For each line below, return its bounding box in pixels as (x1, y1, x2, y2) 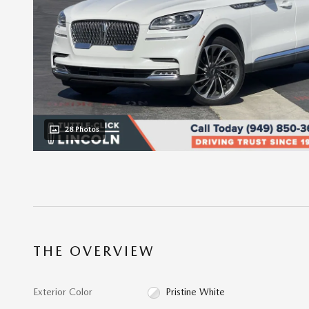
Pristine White (165, 286, 225, 297)
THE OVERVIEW (33, 242, 155, 259)
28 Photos (65, 125, 99, 134)
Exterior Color (33, 286, 92, 297)
